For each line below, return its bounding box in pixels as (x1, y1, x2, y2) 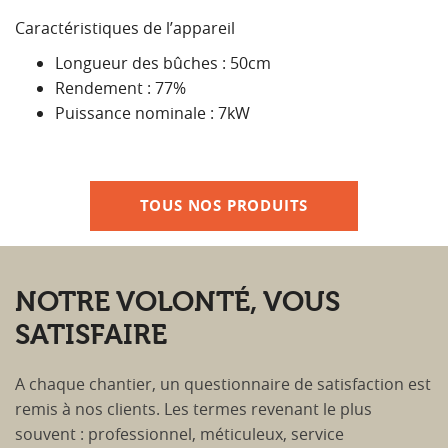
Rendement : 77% (55, 77, 186, 99)
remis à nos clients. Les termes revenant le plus (15, 398, 372, 420)
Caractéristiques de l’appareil (15, 17, 235, 39)
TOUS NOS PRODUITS (139, 195, 309, 216)
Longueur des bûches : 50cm (55, 52, 271, 74)
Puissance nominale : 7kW (55, 102, 250, 124)
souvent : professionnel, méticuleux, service (15, 423, 344, 445)
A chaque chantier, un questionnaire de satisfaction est (15, 373, 431, 395)
